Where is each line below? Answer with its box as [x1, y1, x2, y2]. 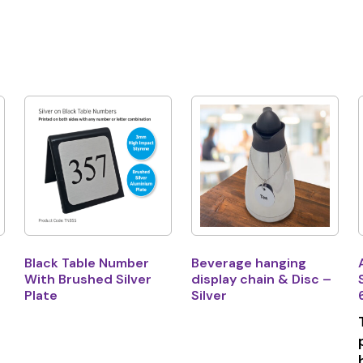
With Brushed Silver [24, 271, 152, 288]
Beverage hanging [190, 254, 306, 272]
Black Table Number [24, 254, 150, 272]
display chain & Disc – [190, 271, 331, 288]
